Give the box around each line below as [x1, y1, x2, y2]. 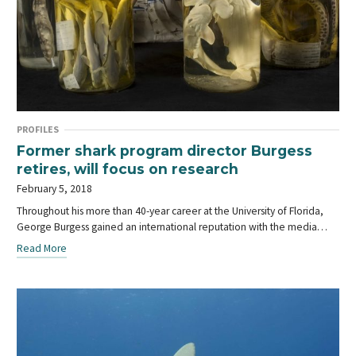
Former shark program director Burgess [17, 141, 313, 159]
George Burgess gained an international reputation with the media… [17, 219, 328, 234]
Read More [17, 241, 68, 255]
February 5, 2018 [17, 181, 93, 195]
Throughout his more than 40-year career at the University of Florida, [17, 203, 324, 218]
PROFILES [17, 122, 60, 135]
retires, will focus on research [17, 160, 239, 177]
